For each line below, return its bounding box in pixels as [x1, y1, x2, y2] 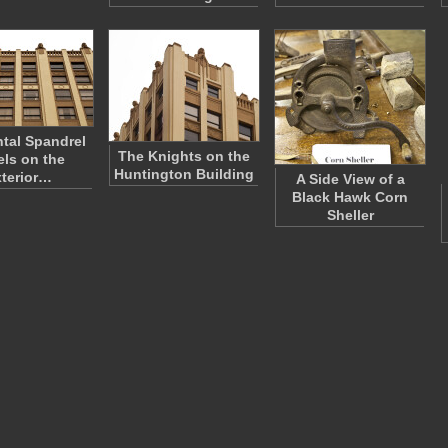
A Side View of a [295, 171, 405, 187]
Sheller [326, 207, 374, 223]
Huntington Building [114, 166, 254, 182]
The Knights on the [118, 148, 250, 164]
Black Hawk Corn [292, 189, 408, 205]
